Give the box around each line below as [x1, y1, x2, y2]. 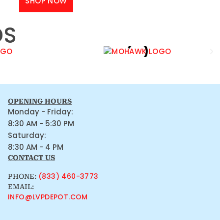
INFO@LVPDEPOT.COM [8, 192, 88, 202]
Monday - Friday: [8, 106, 74, 117]
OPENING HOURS [8, 97, 72, 105]
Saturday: [8, 130, 47, 140]
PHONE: [8, 172, 39, 180]
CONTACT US [8, 153, 55, 162]
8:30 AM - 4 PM [8, 141, 64, 152]
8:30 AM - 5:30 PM [8, 118, 75, 129]
